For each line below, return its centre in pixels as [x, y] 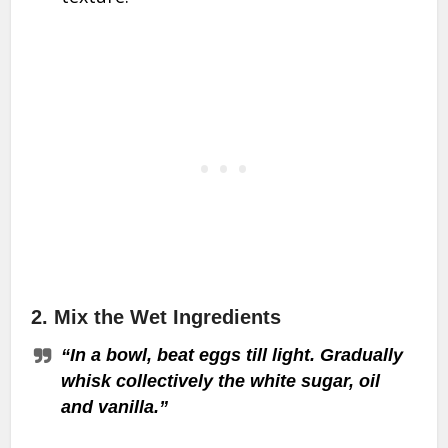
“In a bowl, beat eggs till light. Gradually [232, 355]
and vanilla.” [115, 407]
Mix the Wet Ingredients [168, 317]
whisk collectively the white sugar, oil [221, 381]
